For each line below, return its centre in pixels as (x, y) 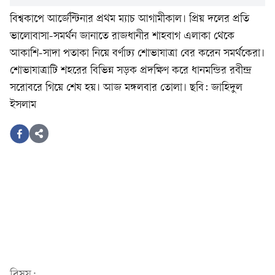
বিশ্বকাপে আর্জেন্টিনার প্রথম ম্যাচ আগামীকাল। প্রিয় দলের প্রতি (130, 20)
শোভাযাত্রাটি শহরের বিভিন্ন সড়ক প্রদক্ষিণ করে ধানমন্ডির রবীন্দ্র (131, 71)
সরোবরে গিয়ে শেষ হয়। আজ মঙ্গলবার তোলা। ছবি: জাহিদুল (126, 88)
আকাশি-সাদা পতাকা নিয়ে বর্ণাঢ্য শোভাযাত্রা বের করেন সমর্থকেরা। (137, 54)
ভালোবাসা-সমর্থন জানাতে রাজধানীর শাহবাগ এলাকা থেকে (122, 37)
